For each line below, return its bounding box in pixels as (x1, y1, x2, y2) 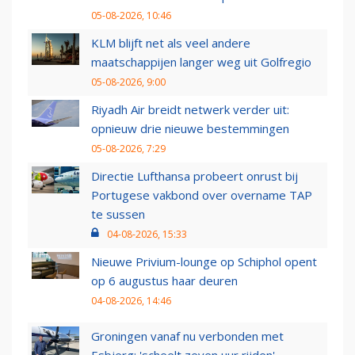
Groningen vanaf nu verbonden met (91, 328, 284, 345)
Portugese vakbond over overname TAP (91, 187, 312, 204)
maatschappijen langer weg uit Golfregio (91, 54, 311, 71)
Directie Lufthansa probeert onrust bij (91, 168, 298, 185)
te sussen (91, 206, 145, 223)
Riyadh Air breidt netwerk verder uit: (91, 101, 289, 118)
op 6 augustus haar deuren (91, 273, 238, 289)
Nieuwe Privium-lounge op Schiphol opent (91, 254, 317, 270)
